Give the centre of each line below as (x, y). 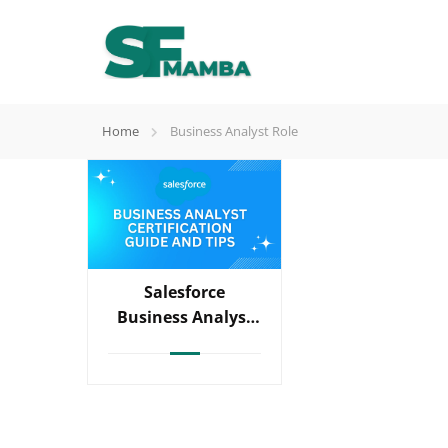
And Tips (184, 366)
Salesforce (184, 291)
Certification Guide (184, 341)
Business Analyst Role (234, 131)
